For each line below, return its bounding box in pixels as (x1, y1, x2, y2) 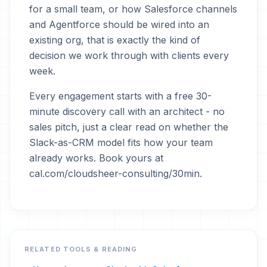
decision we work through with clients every (29, 49, 229, 61)
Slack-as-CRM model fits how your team (29, 136, 213, 148)
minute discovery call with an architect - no (29, 105, 225, 117)
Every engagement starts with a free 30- (29, 90, 212, 102)
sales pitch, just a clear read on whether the (29, 121, 228, 133)
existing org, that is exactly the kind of (29, 34, 200, 46)
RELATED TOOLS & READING (24, 245, 138, 253)
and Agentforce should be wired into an (29, 18, 209, 30)
